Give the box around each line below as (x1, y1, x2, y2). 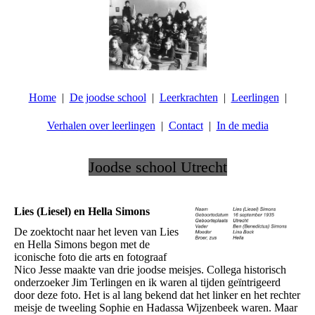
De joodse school (69, 91, 146, 103)
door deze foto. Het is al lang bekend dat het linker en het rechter (14, 289, 300, 302)
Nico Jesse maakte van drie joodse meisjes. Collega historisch (14, 264, 286, 276)
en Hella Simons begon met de (14, 238, 150, 251)
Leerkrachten (159, 91, 218, 103)
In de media (216, 120, 269, 131)
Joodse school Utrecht (88, 158, 227, 176)
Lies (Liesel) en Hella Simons (14, 205, 150, 217)
